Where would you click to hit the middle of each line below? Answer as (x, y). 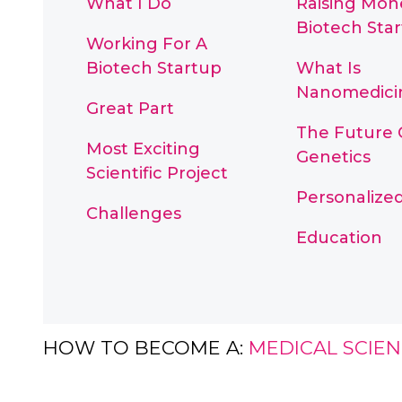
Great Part (130, 109)
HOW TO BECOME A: (143, 347)
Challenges (134, 214)
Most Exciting (143, 149)
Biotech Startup (154, 68)
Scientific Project (157, 173)
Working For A (147, 44)
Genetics (333, 157)
